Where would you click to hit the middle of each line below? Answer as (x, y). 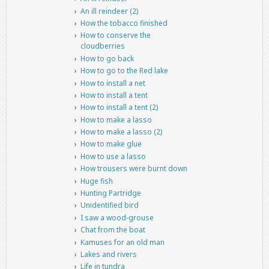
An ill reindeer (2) (109, 11)
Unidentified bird (109, 205)
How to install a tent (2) (119, 107)
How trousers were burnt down (134, 169)
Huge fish (96, 181)
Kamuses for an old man (122, 242)
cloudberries (102, 46)
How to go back (107, 58)
